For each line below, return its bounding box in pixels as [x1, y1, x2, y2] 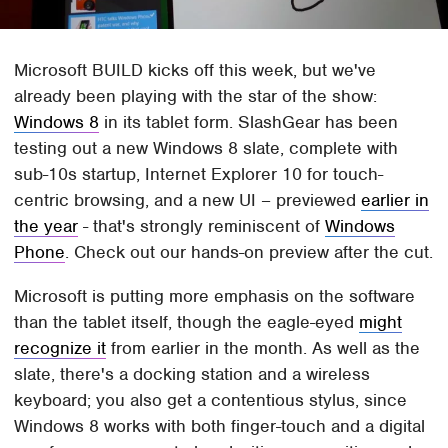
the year [14, 215, 79, 238]
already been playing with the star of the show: [14, 85, 378, 108]
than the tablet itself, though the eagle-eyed [14, 311, 360, 334]
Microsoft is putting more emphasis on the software [14, 285, 416, 308]
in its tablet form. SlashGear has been [99, 111, 399, 134]
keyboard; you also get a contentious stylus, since [14, 389, 408, 412]
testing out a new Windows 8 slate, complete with [14, 137, 399, 160]
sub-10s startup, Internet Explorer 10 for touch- [14, 163, 384, 186]
